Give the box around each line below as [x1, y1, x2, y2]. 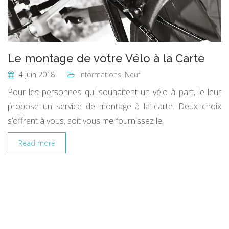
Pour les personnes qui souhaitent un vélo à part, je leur [8, 86, 221, 98]
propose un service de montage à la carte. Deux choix [8, 100, 221, 112]
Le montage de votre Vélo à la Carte [8, 51, 205, 65]
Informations [79, 69, 121, 79]
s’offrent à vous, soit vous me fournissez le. [8, 114, 164, 126]
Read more [18, 138, 55, 148]
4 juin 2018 [17, 69, 55, 79]
